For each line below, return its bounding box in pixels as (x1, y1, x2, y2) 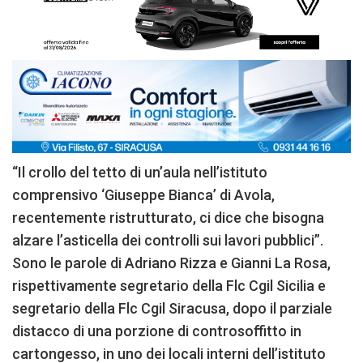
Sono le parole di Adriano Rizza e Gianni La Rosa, (12, 254, 331, 271)
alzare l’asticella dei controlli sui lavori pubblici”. (12, 231, 323, 249)
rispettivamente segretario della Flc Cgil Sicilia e (12, 276, 326, 294)
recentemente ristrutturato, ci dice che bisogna (12, 208, 324, 226)
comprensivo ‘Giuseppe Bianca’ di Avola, (12, 186, 275, 203)
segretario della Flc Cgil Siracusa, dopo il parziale (12, 299, 332, 317)
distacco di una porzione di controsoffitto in (12, 322, 301, 340)
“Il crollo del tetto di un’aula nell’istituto (12, 163, 267, 181)
